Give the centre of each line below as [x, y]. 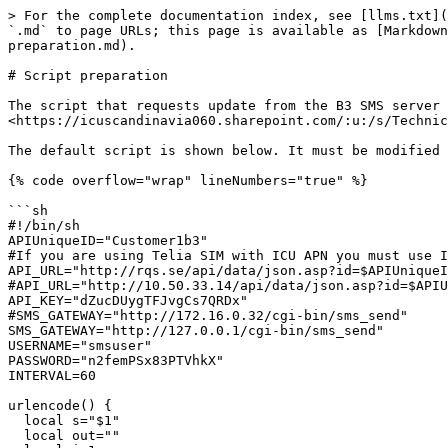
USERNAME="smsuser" [80, 345]
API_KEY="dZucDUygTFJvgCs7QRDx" [128, 300]
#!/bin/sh [44, 225]
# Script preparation [88, 75]
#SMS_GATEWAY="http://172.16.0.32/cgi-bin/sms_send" [208, 315]
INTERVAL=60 [52, 375]
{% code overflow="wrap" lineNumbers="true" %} [188, 180]
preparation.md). [72, 45]
